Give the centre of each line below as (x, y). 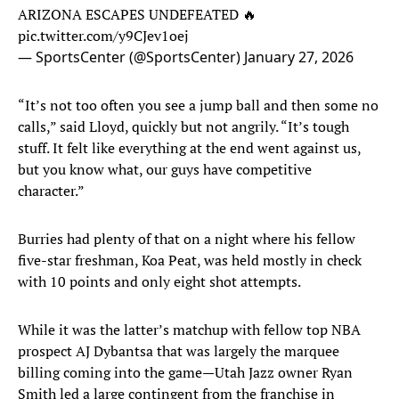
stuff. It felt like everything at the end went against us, (189, 148)
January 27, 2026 (299, 57)
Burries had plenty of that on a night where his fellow (187, 239)
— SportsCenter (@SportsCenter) (131, 57)
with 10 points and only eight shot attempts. (161, 282)
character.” (51, 191)
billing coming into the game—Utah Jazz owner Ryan (185, 373)
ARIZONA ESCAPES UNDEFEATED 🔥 (137, 15)
